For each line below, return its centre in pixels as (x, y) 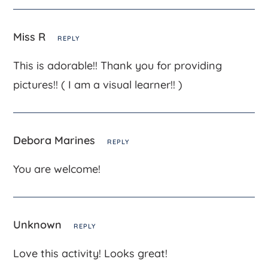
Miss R (31, 36)
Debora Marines (56, 140)
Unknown (39, 224)
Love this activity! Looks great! (91, 253)
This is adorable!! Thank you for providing (118, 65)
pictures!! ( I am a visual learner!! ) (98, 84)
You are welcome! (57, 169)
